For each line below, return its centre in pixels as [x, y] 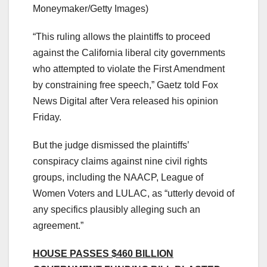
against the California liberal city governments [129, 52]
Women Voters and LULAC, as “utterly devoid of [133, 193]
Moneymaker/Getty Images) [91, 8]
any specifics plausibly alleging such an [117, 209]
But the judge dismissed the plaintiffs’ [111, 145]
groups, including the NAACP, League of [118, 177]
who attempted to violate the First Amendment [129, 69]
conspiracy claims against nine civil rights [120, 161]
